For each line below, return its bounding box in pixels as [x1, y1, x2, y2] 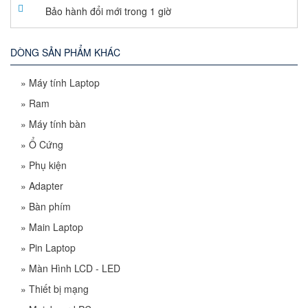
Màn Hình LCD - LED [29, 261, 120, 275]
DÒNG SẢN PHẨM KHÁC [10, 45, 120, 59]
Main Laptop [29, 219, 83, 234]
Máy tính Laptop [29, 75, 100, 89]
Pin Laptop [29, 240, 76, 254]
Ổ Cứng [29, 137, 63, 151]
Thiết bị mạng [29, 281, 89, 296]
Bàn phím [29, 199, 71, 213]
